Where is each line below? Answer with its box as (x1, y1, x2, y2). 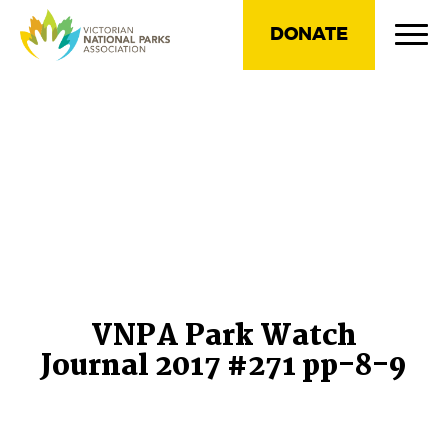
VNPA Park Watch (90, 314, 357, 361)
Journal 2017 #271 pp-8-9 (41, 344, 407, 391)
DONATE (270, 22, 348, 47)
